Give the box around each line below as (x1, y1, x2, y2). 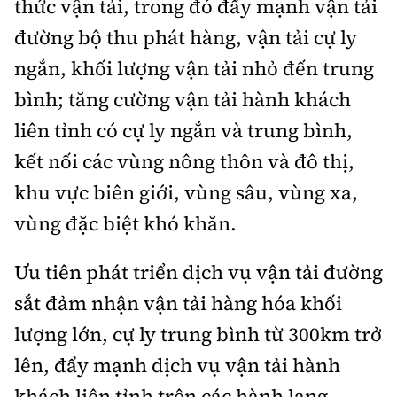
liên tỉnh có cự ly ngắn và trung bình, (14, 117, 353, 144)
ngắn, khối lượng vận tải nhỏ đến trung (14, 55, 374, 82)
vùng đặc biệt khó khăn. (14, 210, 237, 237)
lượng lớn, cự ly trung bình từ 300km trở (14, 321, 382, 348)
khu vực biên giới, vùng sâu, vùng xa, (14, 179, 358, 206)
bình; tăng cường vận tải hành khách (14, 86, 351, 113)
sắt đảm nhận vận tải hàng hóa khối (14, 290, 342, 317)
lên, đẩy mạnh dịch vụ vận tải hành (14, 352, 340, 379)
